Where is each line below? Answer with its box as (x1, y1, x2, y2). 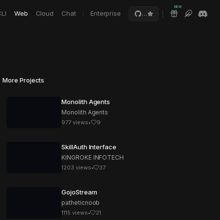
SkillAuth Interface (61, 143, 116, 151)
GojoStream (61, 188, 97, 196)
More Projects (2, 76, 45, 84)
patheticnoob (61, 199, 100, 206)
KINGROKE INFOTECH (61, 154, 124, 161)
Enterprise (90, 9, 121, 17)
